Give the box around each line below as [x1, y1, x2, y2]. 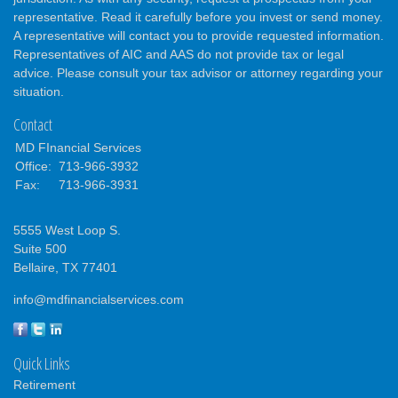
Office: [15, 158, 55, 173]
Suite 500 [13, 241, 67, 256]
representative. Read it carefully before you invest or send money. [13, 9, 383, 24]
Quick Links [13, 352, 70, 374]
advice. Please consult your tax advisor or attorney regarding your [13, 65, 383, 80]
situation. [13, 84, 64, 99]
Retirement [13, 377, 76, 392]
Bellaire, [13, 259, 59, 275]
